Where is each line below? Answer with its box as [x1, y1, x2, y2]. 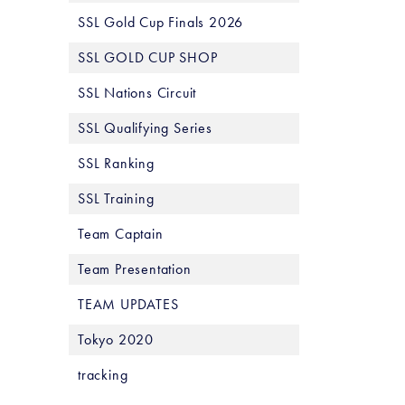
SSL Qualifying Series [78, 118, 212, 137]
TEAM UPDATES [78, 295, 179, 314]
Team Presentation [78, 259, 192, 278]
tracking [78, 365, 128, 384]
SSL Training [78, 189, 155, 208]
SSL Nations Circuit [78, 83, 197, 102]
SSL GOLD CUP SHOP [78, 48, 218, 67]
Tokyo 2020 [78, 330, 154, 349]
